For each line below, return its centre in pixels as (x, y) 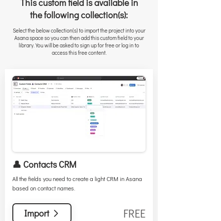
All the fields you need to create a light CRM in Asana (77, 179)
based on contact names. (43, 188)
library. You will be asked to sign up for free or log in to (79, 45)
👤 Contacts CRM (44, 164)
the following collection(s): (79, 15)
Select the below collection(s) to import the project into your (79, 30)
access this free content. (79, 53)
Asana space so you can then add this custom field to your (79, 38)
